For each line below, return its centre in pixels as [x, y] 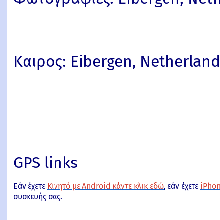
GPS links [45, 163]
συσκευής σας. [38, 197]
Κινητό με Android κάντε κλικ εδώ [105, 186]
